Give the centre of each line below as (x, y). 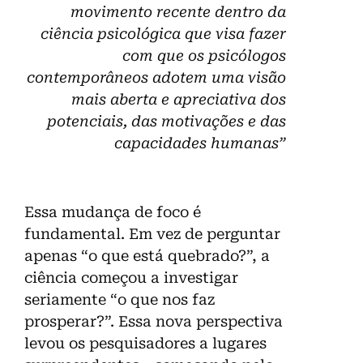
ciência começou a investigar (131, 278)
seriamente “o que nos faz (120, 300)
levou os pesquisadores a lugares (145, 344)
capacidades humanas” (200, 143)
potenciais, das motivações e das (167, 122)
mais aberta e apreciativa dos (179, 100)
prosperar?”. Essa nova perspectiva (154, 322)
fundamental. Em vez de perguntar (152, 234)
